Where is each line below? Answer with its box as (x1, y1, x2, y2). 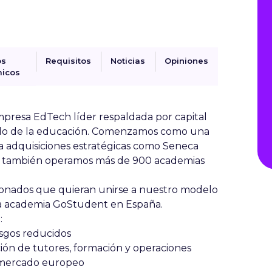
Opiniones (165, 56, 208, 66)
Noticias (110, 56, 145, 66)
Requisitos (46, 56, 91, 66)
